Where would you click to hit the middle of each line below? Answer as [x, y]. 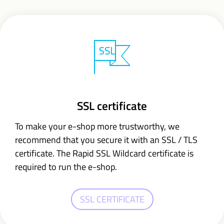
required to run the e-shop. [66, 167]
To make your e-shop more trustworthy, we [97, 126]
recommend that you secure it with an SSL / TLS [106, 140]
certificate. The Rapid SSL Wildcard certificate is [104, 153]
